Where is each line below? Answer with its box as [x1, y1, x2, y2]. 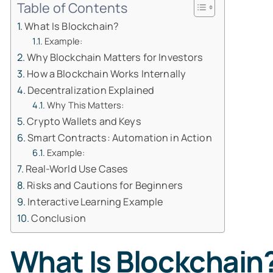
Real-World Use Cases [26, 162, 129, 175]
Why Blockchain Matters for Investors [27, 51, 204, 64]
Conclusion [31, 211, 86, 225]
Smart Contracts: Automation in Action [27, 131, 212, 144]
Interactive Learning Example [27, 195, 163, 208]
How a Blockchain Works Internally [27, 67, 186, 80]
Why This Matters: [46, 99, 124, 111]
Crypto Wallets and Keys [27, 115, 141, 128]
